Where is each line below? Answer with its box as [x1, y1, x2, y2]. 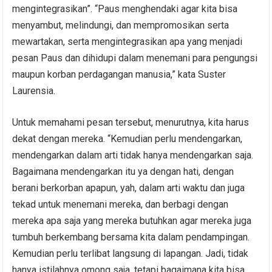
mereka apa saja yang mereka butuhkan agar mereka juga [12, 214, 252, 226]
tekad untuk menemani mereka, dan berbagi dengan [12, 198, 229, 210]
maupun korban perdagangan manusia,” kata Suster [12, 68, 226, 80]
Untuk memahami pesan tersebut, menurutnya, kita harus [12, 116, 250, 128]
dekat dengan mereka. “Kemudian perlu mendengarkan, [12, 132, 243, 144]
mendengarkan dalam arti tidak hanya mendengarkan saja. [12, 149, 254, 161]
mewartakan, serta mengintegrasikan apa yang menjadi [12, 35, 243, 47]
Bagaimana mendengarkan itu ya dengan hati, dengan [12, 165, 234, 177]
